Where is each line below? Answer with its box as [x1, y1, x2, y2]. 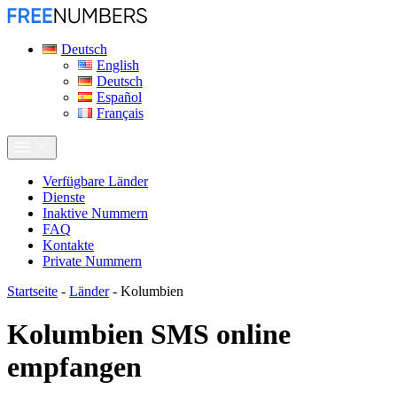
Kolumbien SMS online [7, 318, 291, 351]
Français [96, 105, 144, 121]
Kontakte [43, 237, 94, 253]
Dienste [43, 190, 85, 205]
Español [96, 90, 142, 105]
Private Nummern [43, 253, 142, 269]
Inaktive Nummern [43, 206, 148, 221]
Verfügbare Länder [43, 174, 148, 189]
